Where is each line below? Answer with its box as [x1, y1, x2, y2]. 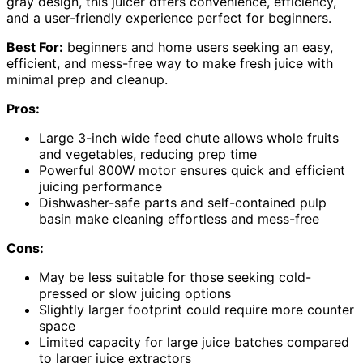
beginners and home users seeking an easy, [63, 39, 333, 55]
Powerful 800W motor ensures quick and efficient [39, 162, 345, 178]
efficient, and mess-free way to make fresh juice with [6, 55, 333, 71]
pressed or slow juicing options [39, 285, 231, 301]
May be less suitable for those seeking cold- [39, 269, 311, 285]
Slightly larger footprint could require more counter [39, 301, 354, 318]
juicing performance [39, 178, 162, 194]
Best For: [6, 39, 63, 55]
